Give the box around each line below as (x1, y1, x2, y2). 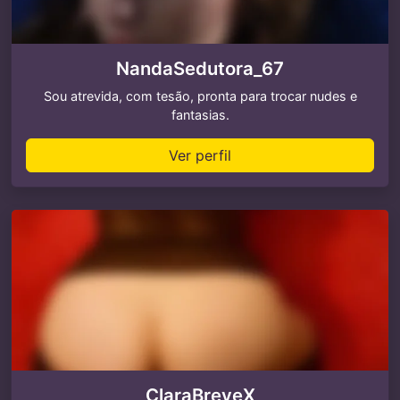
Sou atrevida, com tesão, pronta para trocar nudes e (43, 88, 357, 104)
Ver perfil (169, 146, 231, 164)
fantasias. (171, 107, 229, 122)
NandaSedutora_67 (116, 57, 284, 79)
